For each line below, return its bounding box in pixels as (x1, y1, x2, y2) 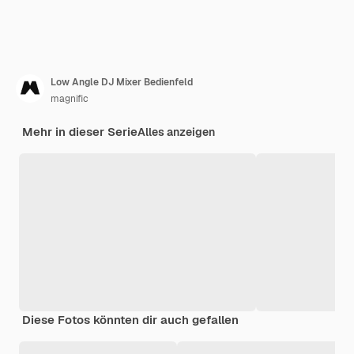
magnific (51, 92, 88, 105)
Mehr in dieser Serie (22, 123, 137, 139)
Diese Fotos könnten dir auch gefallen (22, 311, 239, 327)
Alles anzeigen (137, 124, 215, 139)
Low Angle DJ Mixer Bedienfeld (51, 75, 193, 88)
